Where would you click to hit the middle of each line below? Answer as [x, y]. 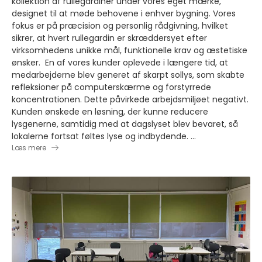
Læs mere [29, 148]
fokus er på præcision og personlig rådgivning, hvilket [120, 26]
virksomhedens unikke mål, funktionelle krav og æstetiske [130, 50]
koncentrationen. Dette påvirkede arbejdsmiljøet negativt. [130, 99]
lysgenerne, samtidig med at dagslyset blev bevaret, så [125, 124]
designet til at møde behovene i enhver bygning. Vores [124, 13]
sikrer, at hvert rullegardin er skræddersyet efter [109, 38]
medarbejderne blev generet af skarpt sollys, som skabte [128, 75]
